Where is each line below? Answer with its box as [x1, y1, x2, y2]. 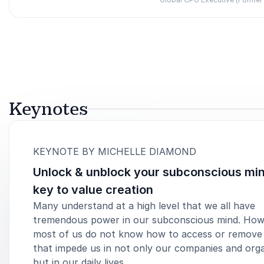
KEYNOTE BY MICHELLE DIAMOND [33, 146, 196, 157]
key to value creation [33, 183, 153, 197]
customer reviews [120, 28, 203, 39]
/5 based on [58, 28, 114, 39]
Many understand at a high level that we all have [33, 200, 255, 212]
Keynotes [9, 98, 88, 120]
